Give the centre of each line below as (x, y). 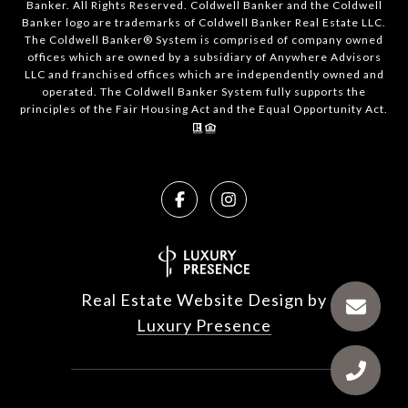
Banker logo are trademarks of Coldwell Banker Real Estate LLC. (204, 23)
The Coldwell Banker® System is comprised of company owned (204, 40)
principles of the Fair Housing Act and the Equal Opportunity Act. (204, 109)
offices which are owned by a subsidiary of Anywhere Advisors (204, 57)
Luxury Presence (204, 326)
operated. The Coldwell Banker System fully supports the (204, 92)
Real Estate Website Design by (204, 300)
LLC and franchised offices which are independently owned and (204, 75)
